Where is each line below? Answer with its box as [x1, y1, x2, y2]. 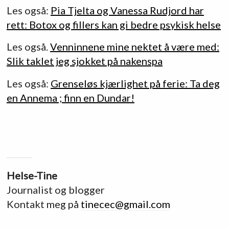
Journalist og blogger [6, 183, 105, 196]
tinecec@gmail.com [80, 197, 170, 210]
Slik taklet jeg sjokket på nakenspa [6, 55, 163, 67]
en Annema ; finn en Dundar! [6, 91, 134, 104]
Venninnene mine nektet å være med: [50, 40, 219, 53]
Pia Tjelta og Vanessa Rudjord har [50, 4, 204, 17]
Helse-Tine [6, 169, 57, 181]
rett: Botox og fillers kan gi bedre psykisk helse [6, 18, 221, 31]
